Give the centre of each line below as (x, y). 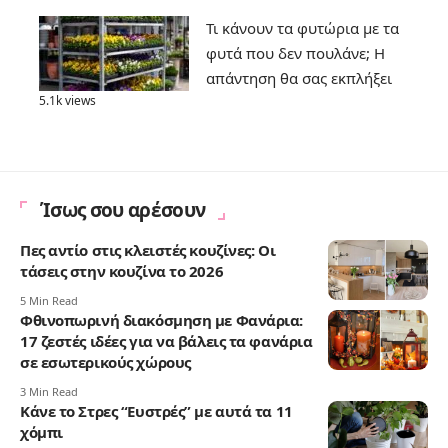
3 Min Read (49, 392)
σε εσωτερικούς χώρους (105, 362)
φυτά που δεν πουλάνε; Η (295, 53)
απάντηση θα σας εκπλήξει (299, 78)
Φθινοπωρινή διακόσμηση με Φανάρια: (162, 320)
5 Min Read (49, 301)
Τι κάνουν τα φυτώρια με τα (302, 28)
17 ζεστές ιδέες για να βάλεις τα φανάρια (166, 341)
